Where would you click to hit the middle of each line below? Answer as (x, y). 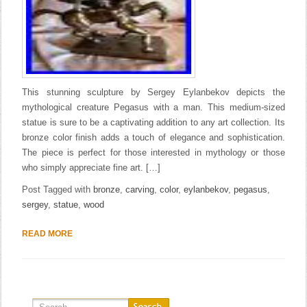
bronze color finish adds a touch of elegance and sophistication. (153, 137)
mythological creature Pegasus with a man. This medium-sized (153, 107)
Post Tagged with (58, 189)
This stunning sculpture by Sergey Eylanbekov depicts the (153, 92)
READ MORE (48, 234)
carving (140, 189)
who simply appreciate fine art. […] (91, 168)
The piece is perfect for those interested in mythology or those (153, 152)
